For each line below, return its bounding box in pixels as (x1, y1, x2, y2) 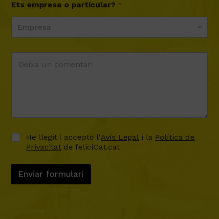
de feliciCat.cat (61, 142, 120, 152)
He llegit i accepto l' (26, 132, 101, 142)
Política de (155, 132, 195, 142)
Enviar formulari (18, 169, 84, 179)
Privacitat (26, 142, 62, 152)
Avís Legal (101, 132, 139, 142)
